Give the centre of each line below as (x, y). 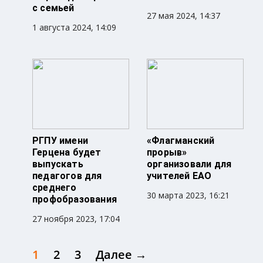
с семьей (53, 8)
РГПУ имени (60, 141)
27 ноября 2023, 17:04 (76, 219)
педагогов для (67, 176)
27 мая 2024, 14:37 (183, 16)
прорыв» (167, 153)
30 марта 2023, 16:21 (188, 195)
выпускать (58, 164)
